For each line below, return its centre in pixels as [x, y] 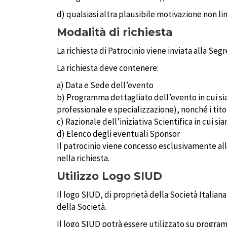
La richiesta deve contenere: [108, 68]
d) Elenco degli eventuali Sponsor [118, 134]
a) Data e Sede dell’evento [105, 85]
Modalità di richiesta [115, 32]
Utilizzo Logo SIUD [109, 176]
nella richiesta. [83, 158]
